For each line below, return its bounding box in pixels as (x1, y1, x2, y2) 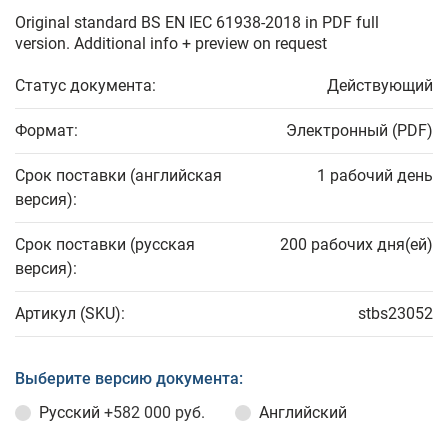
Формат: (15, 121, 78, 140)
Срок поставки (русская (15, 235, 195, 254)
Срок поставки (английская (15, 166, 222, 185)
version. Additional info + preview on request (15, 34, 327, 53)
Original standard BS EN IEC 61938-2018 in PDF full (15, 13, 379, 32)
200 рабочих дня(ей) (280, 235, 433, 254)
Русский (39, 403, 104, 422)
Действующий (327, 76, 433, 95)
